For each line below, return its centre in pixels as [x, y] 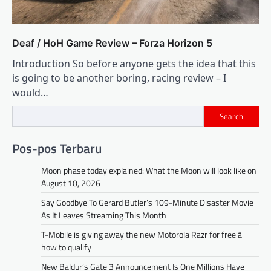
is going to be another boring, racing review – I [119, 78]
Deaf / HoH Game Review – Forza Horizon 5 [112, 43]
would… [30, 92]
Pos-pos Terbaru [57, 149]
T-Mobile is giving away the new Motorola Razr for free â [142, 235]
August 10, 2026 [71, 183]
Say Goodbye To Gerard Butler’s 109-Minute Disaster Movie [147, 203]
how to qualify [66, 247]
